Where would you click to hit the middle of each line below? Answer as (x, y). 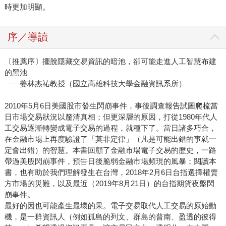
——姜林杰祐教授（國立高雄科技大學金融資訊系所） (95, 84)
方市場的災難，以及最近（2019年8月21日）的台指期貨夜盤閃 (109, 184)
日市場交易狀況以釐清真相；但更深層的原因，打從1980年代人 (111, 117)
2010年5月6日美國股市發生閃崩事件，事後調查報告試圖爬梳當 (111, 106)
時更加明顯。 (27, 7)
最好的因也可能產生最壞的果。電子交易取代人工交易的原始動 (110, 206)
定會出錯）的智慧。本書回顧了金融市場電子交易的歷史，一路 (110, 150)
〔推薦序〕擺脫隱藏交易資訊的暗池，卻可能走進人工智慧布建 (110, 62)
